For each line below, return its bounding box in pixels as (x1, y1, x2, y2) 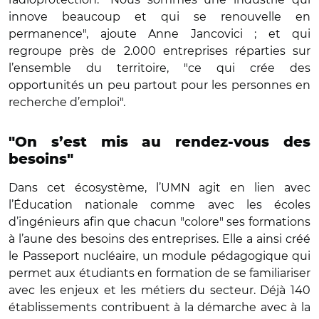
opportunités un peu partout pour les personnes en (9, 78, 310, 92)
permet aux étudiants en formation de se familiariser (9, 266, 310, 280)
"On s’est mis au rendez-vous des (9, 135, 310, 150)
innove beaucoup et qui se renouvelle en (9, 9, 310, 23)
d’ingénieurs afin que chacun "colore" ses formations (9, 214, 310, 229)
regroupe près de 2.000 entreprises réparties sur (9, 43, 310, 58)
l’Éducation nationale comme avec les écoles (9, 197, 310, 211)
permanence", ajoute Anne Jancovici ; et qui (9, 26, 310, 41)
